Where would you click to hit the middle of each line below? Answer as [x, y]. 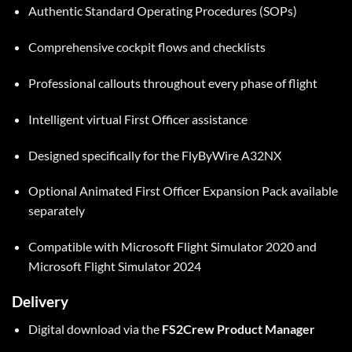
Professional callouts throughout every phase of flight [172, 82]
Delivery [40, 301]
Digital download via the [95, 328]
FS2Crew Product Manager [238, 328]
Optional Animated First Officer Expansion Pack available [183, 191]
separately [56, 211]
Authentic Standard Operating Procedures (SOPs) [162, 11]
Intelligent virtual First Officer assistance [137, 119]
